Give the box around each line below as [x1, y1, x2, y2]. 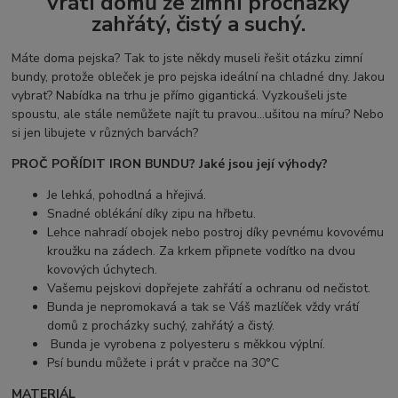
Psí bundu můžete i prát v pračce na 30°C [47, 354, 280, 371]
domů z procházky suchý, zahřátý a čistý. [47, 316, 275, 334]
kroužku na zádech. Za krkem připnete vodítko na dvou [47, 242, 356, 259]
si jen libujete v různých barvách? [12, 123, 199, 141]
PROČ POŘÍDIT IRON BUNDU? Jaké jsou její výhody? [12, 155, 329, 172]
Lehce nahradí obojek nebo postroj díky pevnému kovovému [47, 223, 385, 241]
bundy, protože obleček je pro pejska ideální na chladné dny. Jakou [12, 68, 386, 85]
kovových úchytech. [47, 260, 162, 278]
